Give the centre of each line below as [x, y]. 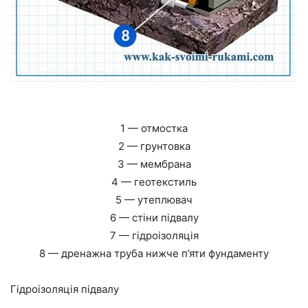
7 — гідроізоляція [154, 236]
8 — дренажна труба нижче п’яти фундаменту [154, 254]
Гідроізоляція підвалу [65, 289]
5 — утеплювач [154, 200]
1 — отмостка [154, 129]
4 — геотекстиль [154, 182]
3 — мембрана [154, 164]
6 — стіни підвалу [154, 218]
